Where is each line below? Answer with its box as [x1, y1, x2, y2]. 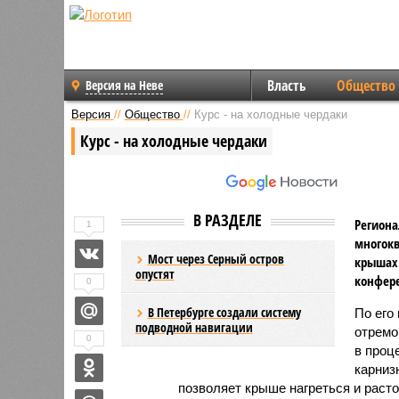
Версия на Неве [85, 77, 163, 94]
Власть [266, 76, 306, 95]
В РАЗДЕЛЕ [193, 208, 262, 231]
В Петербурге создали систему [147, 303, 301, 321]
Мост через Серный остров [147, 249, 284, 267]
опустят [134, 265, 175, 282]
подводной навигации [134, 318, 253, 336]
